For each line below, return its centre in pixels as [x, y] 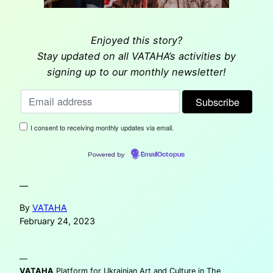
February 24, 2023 [57, 221]
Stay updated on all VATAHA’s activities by [136, 56]
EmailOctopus [163, 154]
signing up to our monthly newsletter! [136, 72]
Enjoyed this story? [136, 41]
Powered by [107, 154]
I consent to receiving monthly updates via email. [102, 127]
